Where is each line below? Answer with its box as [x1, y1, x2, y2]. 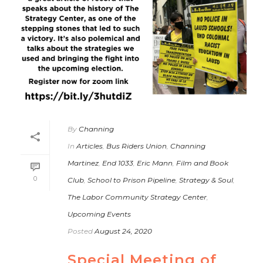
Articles [76, 141, 103, 150]
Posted [68, 227, 93, 235]
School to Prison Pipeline [87, 176, 176, 184]
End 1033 [102, 159, 133, 167]
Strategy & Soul [179, 176, 233, 184]
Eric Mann [137, 159, 173, 167]
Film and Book [176, 159, 228, 167]
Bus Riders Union [106, 141, 167, 150]
